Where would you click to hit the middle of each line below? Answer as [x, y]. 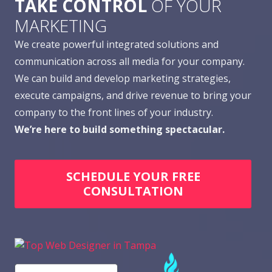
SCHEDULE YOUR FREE [133, 177]
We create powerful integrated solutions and [117, 44]
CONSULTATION [133, 191]
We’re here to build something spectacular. [120, 129]
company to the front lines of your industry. [114, 112]
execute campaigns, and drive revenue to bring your [133, 95]
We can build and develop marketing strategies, [123, 78]
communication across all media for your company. [130, 61]
